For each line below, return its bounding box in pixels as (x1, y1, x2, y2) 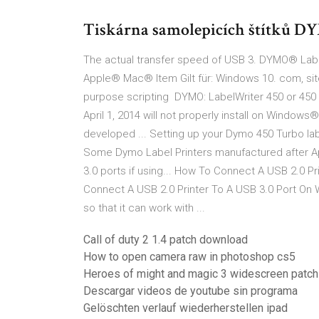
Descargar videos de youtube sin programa (83, 284, 298, 298)
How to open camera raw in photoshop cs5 (83, 250, 296, 263)
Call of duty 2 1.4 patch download (83, 233, 248, 246)
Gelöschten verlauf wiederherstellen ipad (83, 301, 288, 315)
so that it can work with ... (83, 202, 205, 214)
